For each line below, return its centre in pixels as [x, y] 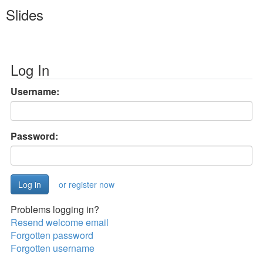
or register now [87, 184]
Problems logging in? [55, 209]
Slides [25, 14]
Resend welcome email [60, 222]
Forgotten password [52, 235]
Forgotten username [53, 248]
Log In [30, 70]
